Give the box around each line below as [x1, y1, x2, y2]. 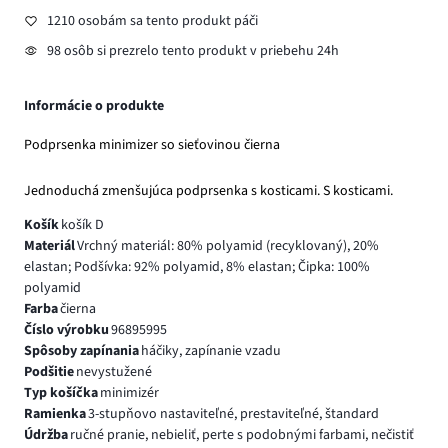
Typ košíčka [24, 382, 98, 403]
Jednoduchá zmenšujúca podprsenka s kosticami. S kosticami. [24, 180, 393, 201]
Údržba [24, 424, 68, 445]
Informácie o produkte [24, 96, 164, 117]
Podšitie [24, 361, 74, 382]
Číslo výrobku [24, 319, 109, 340]
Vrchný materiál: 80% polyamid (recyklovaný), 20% [76, 235, 379, 256]
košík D [60, 214, 104, 235]
